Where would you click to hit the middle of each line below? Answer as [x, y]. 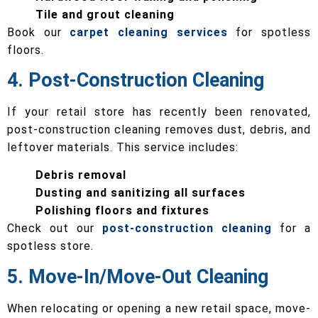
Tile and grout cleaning [105, 14]
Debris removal [81, 175]
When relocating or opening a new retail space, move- [159, 308]
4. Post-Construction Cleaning [136, 81]
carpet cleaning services [149, 32]
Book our [39, 32]
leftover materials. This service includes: [123, 148]
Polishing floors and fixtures [122, 211]
